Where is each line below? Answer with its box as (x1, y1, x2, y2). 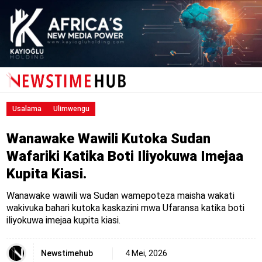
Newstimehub (40, 248, 93, 258)
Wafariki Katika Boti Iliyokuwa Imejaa (6, 148, 243, 165)
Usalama (12, 105, 42, 113)
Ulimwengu (53, 105, 89, 113)
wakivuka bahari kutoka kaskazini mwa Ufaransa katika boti (6, 202, 244, 214)
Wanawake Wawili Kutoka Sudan (6, 130, 211, 147)
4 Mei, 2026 (125, 248, 167, 258)
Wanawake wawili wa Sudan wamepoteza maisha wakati (6, 190, 235, 202)
